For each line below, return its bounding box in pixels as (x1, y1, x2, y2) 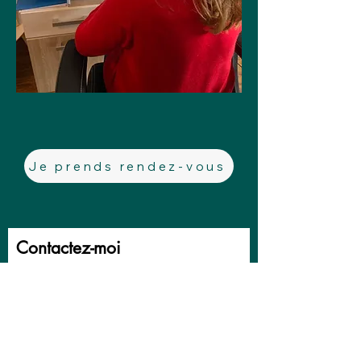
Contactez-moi (16, 237, 121, 259)
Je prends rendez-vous (28, 158, 226, 174)
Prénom (16, 273, 56, 290)
